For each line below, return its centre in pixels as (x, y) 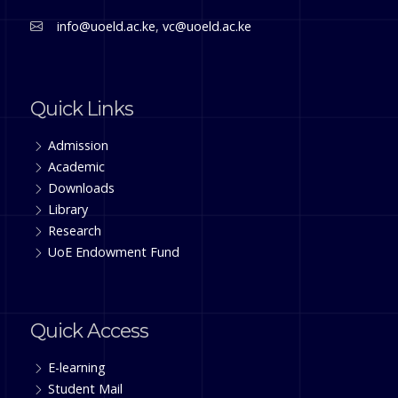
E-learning (77, 367)
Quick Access (90, 330)
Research (75, 231)
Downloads (82, 188)
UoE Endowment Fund (114, 252)
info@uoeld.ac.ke (107, 26)
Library (68, 209)
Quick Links (82, 108)
